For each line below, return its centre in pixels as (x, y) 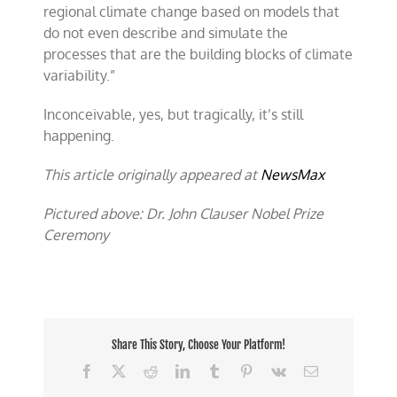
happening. (79, 136)
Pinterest (276, 370)
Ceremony (77, 235)
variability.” (80, 75)
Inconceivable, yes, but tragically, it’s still (174, 114)
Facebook (120, 370)
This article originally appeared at (152, 175)
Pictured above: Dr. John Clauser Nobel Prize (184, 214)
